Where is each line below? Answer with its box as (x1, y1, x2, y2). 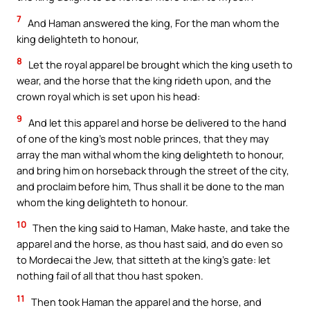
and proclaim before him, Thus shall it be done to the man (17, 179, 284, 193)
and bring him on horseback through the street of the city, (17, 163, 289, 177)
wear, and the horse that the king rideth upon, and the (17, 73, 271, 88)
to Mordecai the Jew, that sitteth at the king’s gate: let (17, 253, 271, 267)
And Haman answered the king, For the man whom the (26, 15, 280, 30)
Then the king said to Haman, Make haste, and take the (30, 221, 290, 235)
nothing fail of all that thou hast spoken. (17, 268, 203, 283)
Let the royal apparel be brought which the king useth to (26, 57, 293, 72)
